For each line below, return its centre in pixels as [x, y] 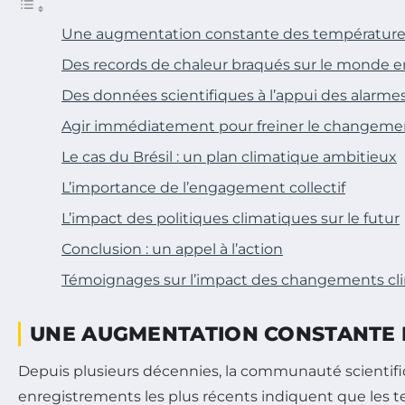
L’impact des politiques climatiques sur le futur [231, 218]
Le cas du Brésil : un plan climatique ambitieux [229, 156]
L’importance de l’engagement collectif [203, 187]
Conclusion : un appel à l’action [172, 249]
